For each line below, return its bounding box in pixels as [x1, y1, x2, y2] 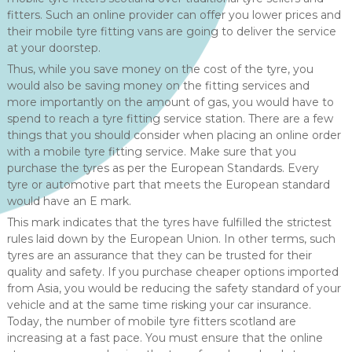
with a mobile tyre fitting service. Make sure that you [6, 145, 296, 159]
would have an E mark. [6, 194, 131, 208]
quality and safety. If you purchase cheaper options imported [6, 265, 339, 279]
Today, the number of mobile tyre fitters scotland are [6, 314, 296, 328]
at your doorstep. [6, 41, 101, 55]
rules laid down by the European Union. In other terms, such [6, 232, 335, 246]
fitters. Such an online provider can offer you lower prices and [6, 8, 341, 22]
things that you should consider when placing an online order [6, 128, 341, 142]
